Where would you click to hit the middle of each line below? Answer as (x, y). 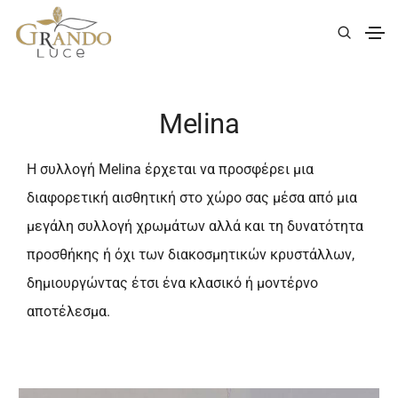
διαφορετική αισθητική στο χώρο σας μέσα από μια (192, 198)
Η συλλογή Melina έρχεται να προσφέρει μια (170, 169)
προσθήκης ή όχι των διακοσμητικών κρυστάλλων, (191, 255)
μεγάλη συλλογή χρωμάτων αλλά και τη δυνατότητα (195, 226)
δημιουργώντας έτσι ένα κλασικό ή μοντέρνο (172, 283)
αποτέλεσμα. (68, 311)
